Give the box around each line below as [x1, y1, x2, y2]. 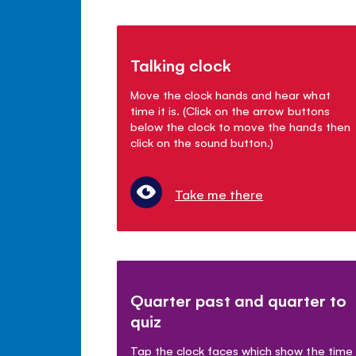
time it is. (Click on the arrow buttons [130, 102, 330, 118]
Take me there [175, 184, 264, 203]
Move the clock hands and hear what [130, 86, 331, 102]
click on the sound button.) [130, 133, 274, 149]
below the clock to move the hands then [130, 118, 350, 133]
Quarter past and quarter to [130, 288, 347, 311]
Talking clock [130, 53, 232, 75]
